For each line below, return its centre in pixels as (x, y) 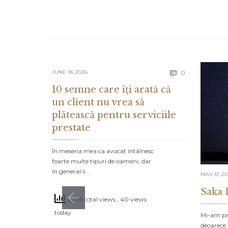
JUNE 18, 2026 (70, 72)
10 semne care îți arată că (111, 90)
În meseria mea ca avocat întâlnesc (103, 151)
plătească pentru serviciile (114, 115)
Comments (202, 72)
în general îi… (71, 172)
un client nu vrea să (98, 103)
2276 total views (92, 199)
